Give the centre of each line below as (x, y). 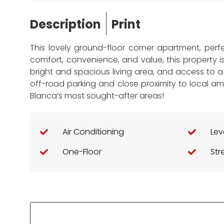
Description (65, 24)
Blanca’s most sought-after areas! (97, 96)
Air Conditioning (93, 132)
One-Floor (82, 152)
